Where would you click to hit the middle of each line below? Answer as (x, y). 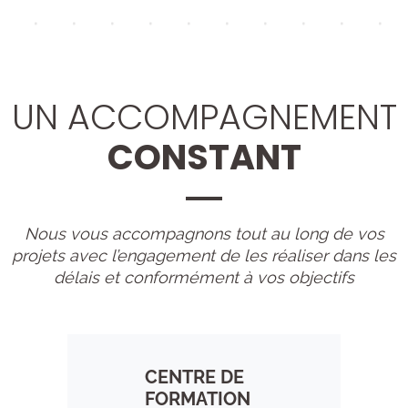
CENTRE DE (194, 377)
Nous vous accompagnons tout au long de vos (204, 234)
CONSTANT (204, 157)
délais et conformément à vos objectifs (204, 277)
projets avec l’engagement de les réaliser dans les (204, 255)
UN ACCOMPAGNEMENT (204, 117)
